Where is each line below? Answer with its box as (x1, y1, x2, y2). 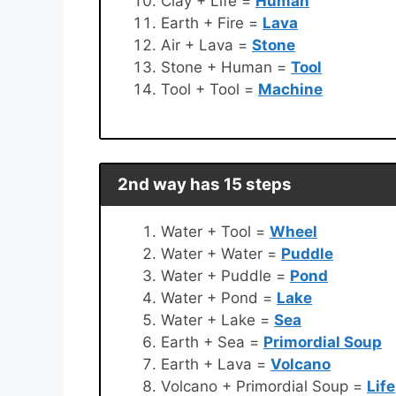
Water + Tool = (161, 222, 270, 240)
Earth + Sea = (161, 332, 263, 351)
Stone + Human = (161, 57, 291, 76)
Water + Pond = (161, 288, 277, 307)
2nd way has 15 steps (117, 174, 292, 195)
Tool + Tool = (161, 80, 258, 98)
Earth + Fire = (161, 13, 263, 32)
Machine (258, 80, 323, 98)
